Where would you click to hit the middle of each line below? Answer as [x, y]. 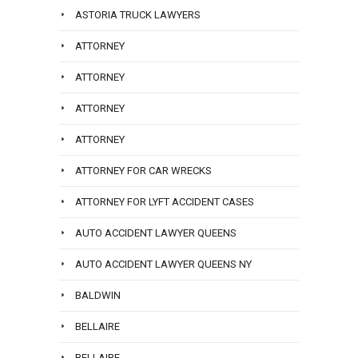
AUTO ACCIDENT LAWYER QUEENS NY [163, 265]
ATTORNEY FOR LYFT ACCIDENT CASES [165, 202]
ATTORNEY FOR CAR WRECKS [143, 171]
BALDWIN [98, 296]
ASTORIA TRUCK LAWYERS [138, 15]
